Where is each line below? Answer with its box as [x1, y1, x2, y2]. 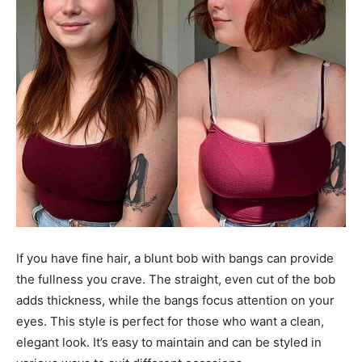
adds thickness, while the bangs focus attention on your [16, 292, 335, 308]
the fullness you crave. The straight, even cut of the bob [16, 271, 335, 287]
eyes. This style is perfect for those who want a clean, [16, 313, 324, 329]
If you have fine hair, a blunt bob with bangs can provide [16, 250, 334, 266]
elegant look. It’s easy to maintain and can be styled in [16, 334, 322, 350]
